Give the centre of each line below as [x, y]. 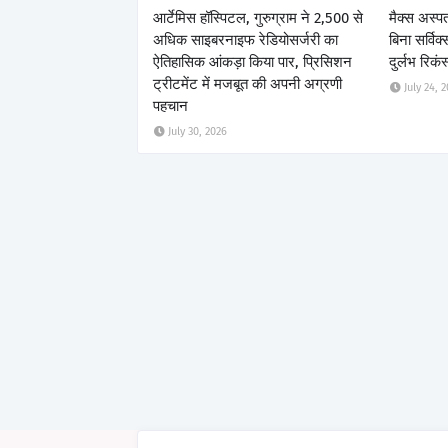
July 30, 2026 [197, 131]
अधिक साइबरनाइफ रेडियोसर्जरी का [245, 39]
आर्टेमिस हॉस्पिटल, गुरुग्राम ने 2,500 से [258, 17]
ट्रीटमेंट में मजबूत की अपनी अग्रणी [247, 83]
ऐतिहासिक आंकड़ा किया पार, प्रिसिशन [252, 61]
